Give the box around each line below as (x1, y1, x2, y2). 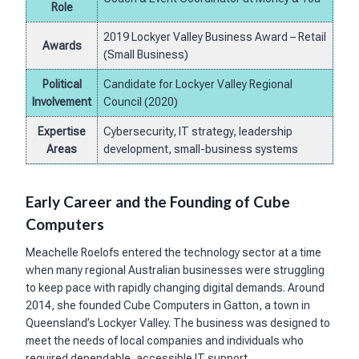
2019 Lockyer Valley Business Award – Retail (103, 30, 326, 44)
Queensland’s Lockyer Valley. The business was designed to (26, 316, 330, 329)
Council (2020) (103, 95, 178, 109)
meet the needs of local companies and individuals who (26, 333, 304, 347)
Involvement (32, 95, 91, 109)
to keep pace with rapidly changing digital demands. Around (26, 280, 325, 294)
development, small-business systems (103, 143, 298, 156)
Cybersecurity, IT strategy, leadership (103, 125, 292, 139)
